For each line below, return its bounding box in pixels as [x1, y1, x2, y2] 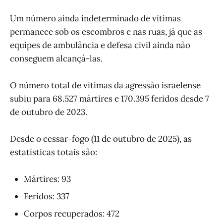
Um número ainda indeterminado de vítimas [10, 12, 181, 24]
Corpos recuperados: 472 [24, 208, 119, 220]
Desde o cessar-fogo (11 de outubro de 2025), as [10, 133, 192, 145]
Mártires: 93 [24, 173, 71, 185]
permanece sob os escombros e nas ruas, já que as [10, 26, 202, 37]
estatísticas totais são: [10, 147, 97, 158]
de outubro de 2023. [10, 106, 87, 117]
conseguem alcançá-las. [10, 53, 103, 64]
